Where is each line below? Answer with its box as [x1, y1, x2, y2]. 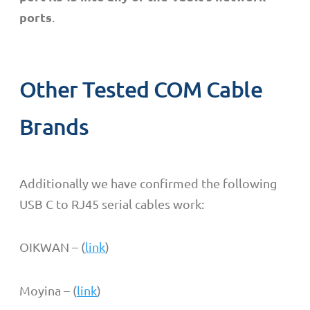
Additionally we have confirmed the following [19, 175, 277, 190]
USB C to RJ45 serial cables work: [19, 196, 204, 211]
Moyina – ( [19, 282, 77, 298]
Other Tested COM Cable [19, 75, 262, 102]
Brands [19, 112, 89, 140]
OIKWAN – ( [19, 239, 85, 255]
